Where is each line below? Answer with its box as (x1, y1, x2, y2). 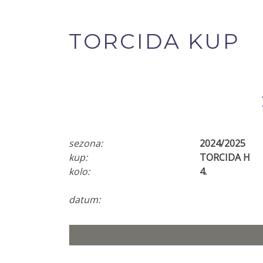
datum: (69, 193, 100, 206)
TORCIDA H (200, 151, 250, 164)
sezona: (69, 137, 103, 150)
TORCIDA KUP (69, 28, 240, 54)
